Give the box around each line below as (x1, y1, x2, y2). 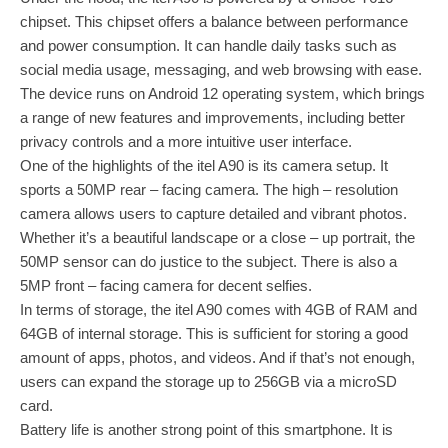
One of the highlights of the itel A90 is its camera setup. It (20, 157, 388, 174)
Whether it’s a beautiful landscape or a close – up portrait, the (20, 229, 415, 246)
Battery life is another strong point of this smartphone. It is (20, 421, 393, 438)
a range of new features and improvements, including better (20, 109, 405, 126)
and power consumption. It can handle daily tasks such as (20, 37, 397, 54)
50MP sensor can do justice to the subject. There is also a (20, 253, 397, 270)
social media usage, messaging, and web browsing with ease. (20, 61, 422, 78)
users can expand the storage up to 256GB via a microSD (20, 373, 397, 390)
